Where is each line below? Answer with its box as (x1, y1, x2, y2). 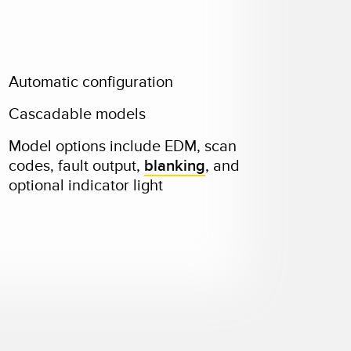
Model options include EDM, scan (9, 137, 237, 156)
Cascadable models (9, 105, 147, 124)
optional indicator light (9, 176, 168, 195)
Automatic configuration (9, 73, 174, 92)
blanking (144, 157, 206, 175)
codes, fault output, (9, 157, 145, 175)
